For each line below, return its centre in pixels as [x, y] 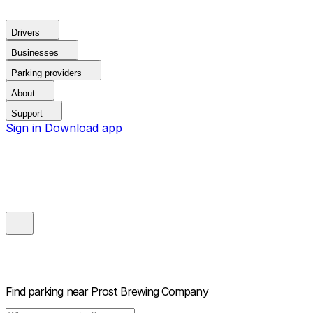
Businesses [35, 53]
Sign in [25, 128]
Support [27, 114]
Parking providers [46, 73]
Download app [83, 128]
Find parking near [47, 292]
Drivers [26, 32]
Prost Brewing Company [149, 292]
